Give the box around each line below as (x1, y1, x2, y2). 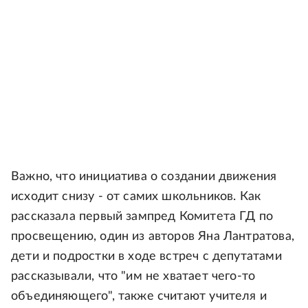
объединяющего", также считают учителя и (11, 290, 267, 303)
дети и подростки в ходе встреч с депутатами (11, 250, 282, 263)
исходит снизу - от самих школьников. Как (11, 190, 261, 203)
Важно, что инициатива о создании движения (11, 170, 277, 184)
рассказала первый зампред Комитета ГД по (11, 210, 274, 223)
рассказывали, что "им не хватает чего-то (11, 270, 256, 283)
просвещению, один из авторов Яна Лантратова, (11, 230, 294, 243)
